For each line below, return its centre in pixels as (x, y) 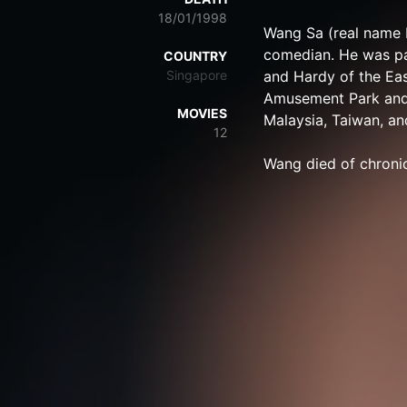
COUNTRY (195, 56)
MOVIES (202, 113)
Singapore (197, 75)
